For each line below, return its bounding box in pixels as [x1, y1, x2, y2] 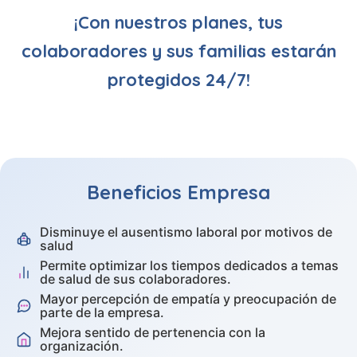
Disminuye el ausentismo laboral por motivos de [40, 223, 332, 240]
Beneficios [87, 179, 187, 204]
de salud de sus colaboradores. [40, 270, 231, 287]
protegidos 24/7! [107, 68, 250, 91]
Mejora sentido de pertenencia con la [40, 324, 265, 340]
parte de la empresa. [40, 304, 164, 320]
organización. [40, 337, 124, 354]
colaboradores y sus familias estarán [21, 39, 336, 62]
